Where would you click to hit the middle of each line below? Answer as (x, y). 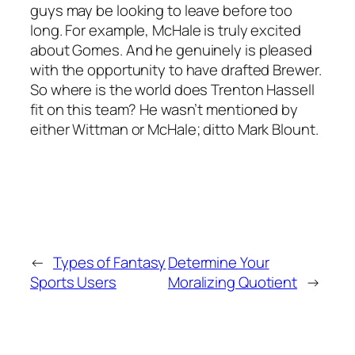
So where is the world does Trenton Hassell (172, 89)
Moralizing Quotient (233, 282)
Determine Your (218, 262)
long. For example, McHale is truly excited (166, 30)
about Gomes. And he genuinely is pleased (171, 50)
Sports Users (73, 282)
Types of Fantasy (109, 262)
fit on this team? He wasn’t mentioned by (164, 109)
